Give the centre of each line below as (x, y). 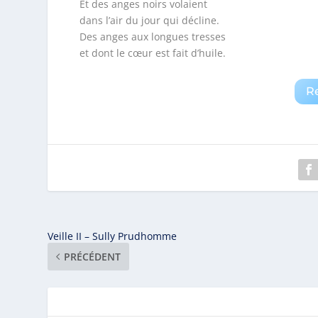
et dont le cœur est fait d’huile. (152, 53)
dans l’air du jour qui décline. (149, 21)
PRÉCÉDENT (93, 256)
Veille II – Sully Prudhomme (113, 236)
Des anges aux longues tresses (152, 37)
